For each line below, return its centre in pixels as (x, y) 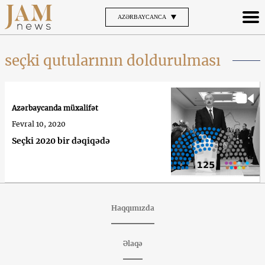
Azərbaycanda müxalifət (55, 108)
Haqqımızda (132, 208)
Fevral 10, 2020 (39, 124)
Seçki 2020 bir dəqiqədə (61, 141)
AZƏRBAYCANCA (142, 17)
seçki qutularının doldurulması (113, 60)
